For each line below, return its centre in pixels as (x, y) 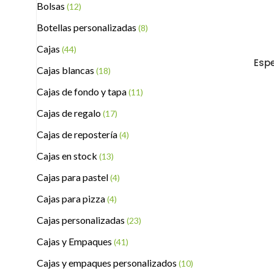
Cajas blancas (66, 70)
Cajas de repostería (78, 134)
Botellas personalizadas (87, 27)
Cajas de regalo (70, 113)
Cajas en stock (68, 156)
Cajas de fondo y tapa (83, 91)
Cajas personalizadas (82, 220)
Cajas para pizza (72, 198)
